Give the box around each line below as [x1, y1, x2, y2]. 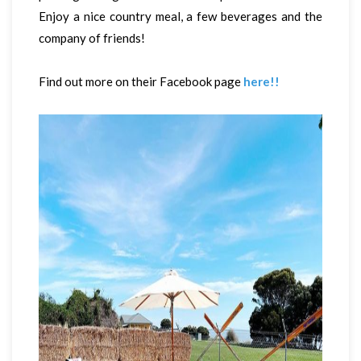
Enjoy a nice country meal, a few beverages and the [39, 9, 322, 24]
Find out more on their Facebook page [39, 74, 243, 89]
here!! [243, 74, 280, 89]
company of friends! [39, 31, 147, 46]
